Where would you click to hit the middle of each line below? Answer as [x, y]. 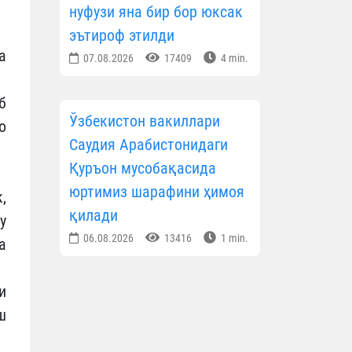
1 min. [233, 238]
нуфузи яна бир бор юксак [156, 12]
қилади [93, 216]
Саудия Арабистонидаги [148, 145]
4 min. [233, 59]
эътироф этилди [122, 36]
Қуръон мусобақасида [143, 169]
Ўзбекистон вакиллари [145, 121]
